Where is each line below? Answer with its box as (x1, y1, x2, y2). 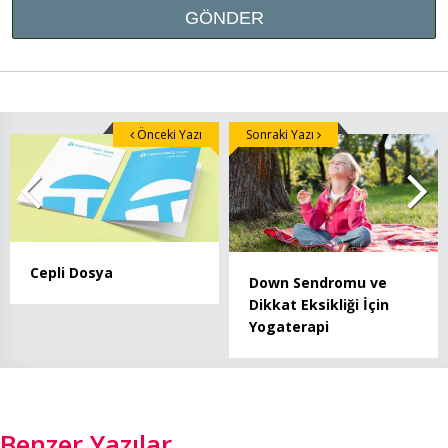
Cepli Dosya (30, 262, 113, 282)
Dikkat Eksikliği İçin (249, 294, 389, 314)
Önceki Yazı (134, 126, 202, 144)
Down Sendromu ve (249, 272, 387, 292)
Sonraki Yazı (246, 126, 317, 144)
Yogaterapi (249, 316, 329, 336)
